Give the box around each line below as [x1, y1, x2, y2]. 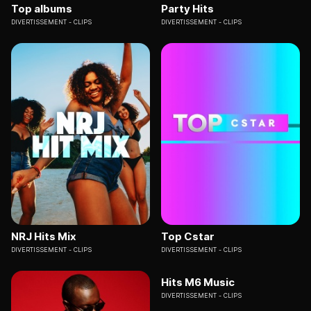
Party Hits [161, 1, 214, 15]
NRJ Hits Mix [11, 230, 76, 244]
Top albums [11, 1, 72, 15]
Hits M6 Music [161, 276, 235, 289]
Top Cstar [161, 230, 215, 244]
